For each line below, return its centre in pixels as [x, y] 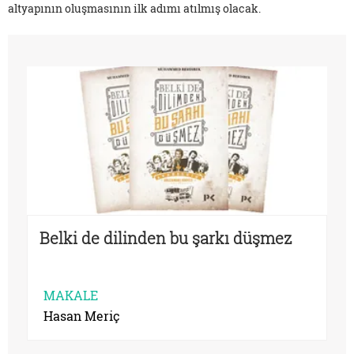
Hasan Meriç [82, 315]
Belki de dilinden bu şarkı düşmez [166, 237]
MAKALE [71, 295]
